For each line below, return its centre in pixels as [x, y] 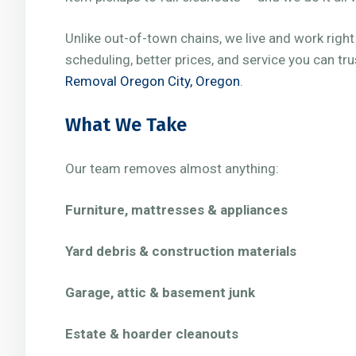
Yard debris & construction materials [181, 251]
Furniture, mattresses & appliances [176, 210]
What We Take [126, 125]
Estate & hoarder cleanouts [152, 334]
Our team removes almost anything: [172, 168]
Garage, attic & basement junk [160, 292]
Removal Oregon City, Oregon [153, 81]
